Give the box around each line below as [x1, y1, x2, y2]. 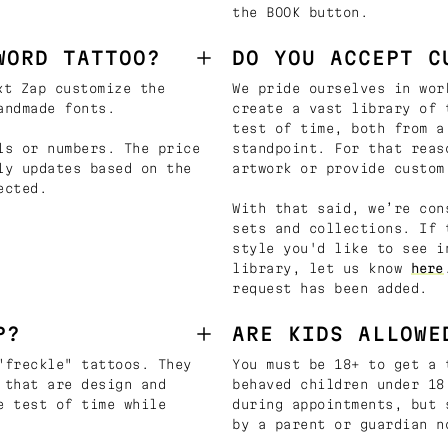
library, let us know [232, 260, 411, 275]
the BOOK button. [232, 4, 368, 19]
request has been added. [232, 280, 428, 295]
